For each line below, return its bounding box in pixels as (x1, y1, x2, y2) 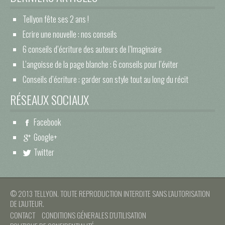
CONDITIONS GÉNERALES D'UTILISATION (42, 209, 146, 220)
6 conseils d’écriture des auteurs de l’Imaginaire (23, 43, 162, 56)
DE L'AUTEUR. (10, 198, 44, 209)
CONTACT (10, 209, 35, 220)
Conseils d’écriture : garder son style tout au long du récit (23, 73, 188, 86)
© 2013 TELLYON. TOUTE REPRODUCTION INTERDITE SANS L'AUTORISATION (10, 188, 210, 199)
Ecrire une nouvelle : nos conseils (23, 28, 117, 41)
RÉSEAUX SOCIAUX (10, 90, 89, 109)
